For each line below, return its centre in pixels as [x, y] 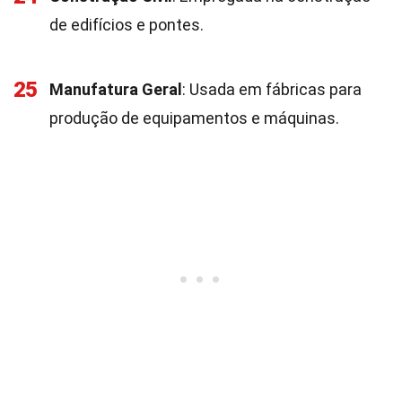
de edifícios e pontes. [127, 25]
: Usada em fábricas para [272, 89]
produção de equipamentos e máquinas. [194, 118]
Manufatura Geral [116, 89]
